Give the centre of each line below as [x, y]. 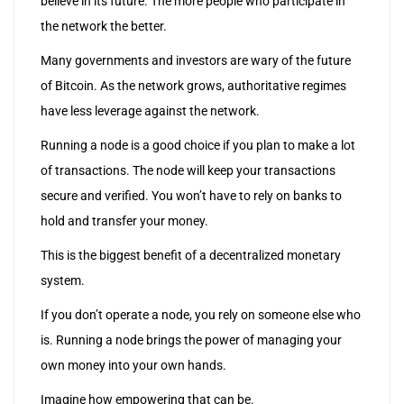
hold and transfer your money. [124, 221]
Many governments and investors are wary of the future [196, 61]
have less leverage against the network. [150, 111]
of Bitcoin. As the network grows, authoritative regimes [193, 86]
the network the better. [104, 27]
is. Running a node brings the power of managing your [191, 340]
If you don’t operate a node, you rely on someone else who [201, 315]
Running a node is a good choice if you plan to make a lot [198, 146]
